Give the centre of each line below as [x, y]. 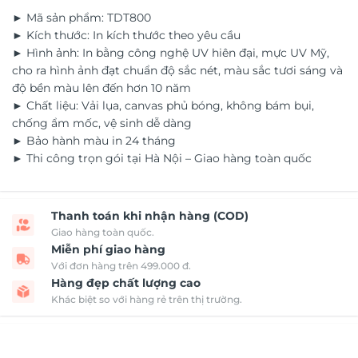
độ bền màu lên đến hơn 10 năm [101, 88]
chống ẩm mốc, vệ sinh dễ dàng [102, 123]
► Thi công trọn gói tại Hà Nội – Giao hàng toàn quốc [162, 159]
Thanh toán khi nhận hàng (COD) [150, 216]
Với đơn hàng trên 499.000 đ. [121, 266]
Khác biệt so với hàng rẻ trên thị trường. [147, 300]
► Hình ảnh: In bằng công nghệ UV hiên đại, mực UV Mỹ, [171, 53]
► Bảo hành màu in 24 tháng [94, 141]
